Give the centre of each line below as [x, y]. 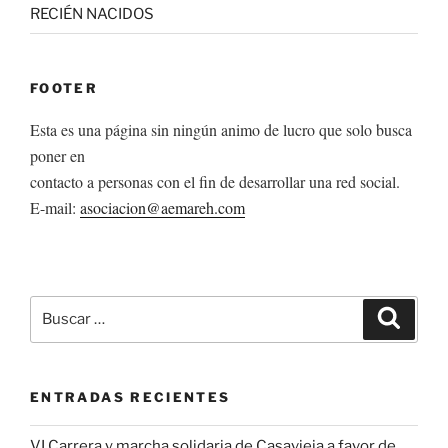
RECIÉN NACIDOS [92, 13]
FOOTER [64, 88]
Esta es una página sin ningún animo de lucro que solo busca [221, 129]
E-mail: [55, 207]
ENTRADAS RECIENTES [130, 396]
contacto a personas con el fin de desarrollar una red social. [215, 181]
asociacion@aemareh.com [162, 207]
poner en [57, 155]
